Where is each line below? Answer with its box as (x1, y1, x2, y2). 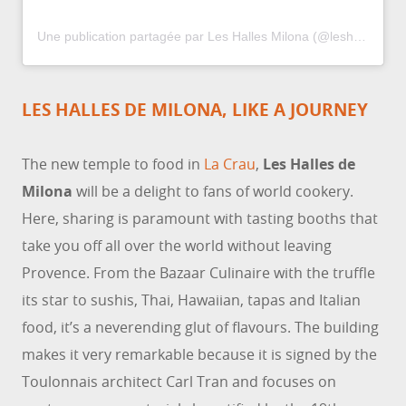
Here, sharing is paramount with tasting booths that (22, 208, 378, 229)
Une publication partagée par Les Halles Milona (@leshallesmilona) (353, 29, 366, 44)
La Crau (204, 154, 256, 175)
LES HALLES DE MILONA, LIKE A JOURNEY (22, 98, 368, 122)
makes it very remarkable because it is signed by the (22, 344, 377, 365)
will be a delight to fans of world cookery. (72, 181, 353, 202)
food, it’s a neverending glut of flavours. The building (22, 317, 379, 338)
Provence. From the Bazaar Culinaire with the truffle (22, 263, 375, 284)
